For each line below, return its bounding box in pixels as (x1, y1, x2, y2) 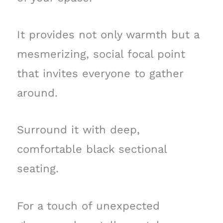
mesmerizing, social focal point (16, 48, 185, 61)
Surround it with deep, (16, 123, 140, 136)
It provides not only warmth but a (16, 28, 199, 41)
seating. (16, 162, 59, 175)
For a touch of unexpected (16, 199, 160, 212)
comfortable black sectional (16, 143, 167, 156)
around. (16, 87, 58, 100)
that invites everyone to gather (16, 67, 183, 80)
